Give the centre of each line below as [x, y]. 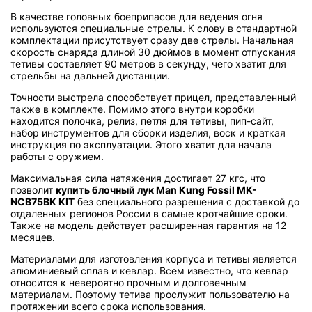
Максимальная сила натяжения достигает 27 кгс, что [138, 178]
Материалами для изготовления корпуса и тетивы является [154, 258]
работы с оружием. [57, 156]
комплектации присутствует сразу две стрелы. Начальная [152, 40]
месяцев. [33, 237]
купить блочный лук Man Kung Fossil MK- [156, 189]
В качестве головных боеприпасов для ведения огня [136, 16]
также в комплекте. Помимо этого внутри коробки [132, 109]
